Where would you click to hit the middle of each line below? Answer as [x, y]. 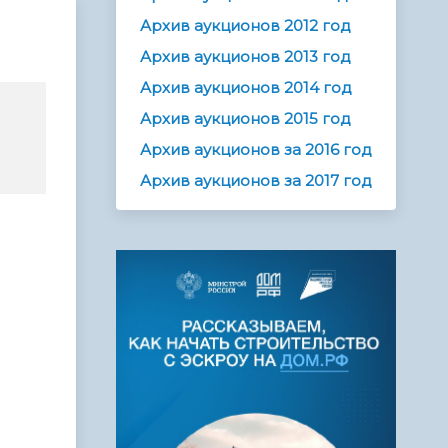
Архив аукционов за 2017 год [256, 181]
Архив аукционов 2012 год [245, 26]
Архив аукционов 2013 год [245, 57]
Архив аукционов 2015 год [245, 119]
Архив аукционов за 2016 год [256, 150]
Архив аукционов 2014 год [246, 88]
